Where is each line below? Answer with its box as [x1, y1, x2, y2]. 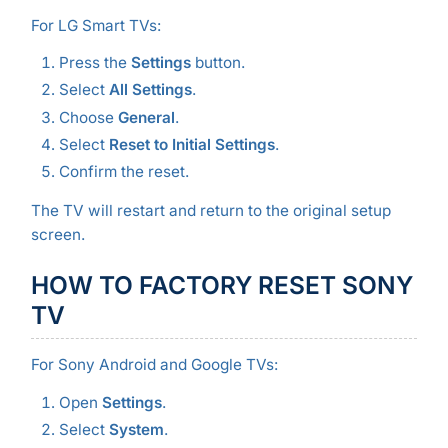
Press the [58, 53, 131, 73]
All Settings [108, 80, 192, 100]
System [108, 419, 164, 439]
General [117, 107, 175, 127]
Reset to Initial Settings [108, 134, 275, 154]
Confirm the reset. [58, 161, 189, 181]
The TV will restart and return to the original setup [30, 200, 391, 220]
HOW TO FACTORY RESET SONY [30, 270, 413, 301]
